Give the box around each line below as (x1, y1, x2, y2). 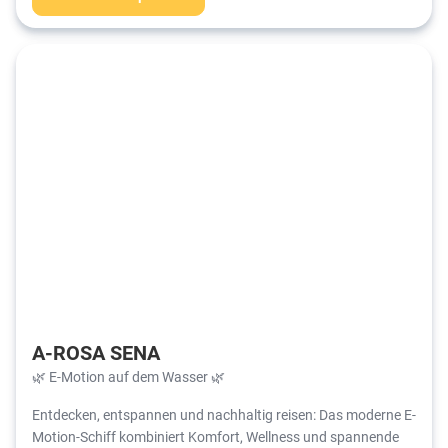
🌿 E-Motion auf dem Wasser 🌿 (32, 366, 225, 386)
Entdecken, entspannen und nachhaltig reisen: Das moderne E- (32, 404, 416, 424)
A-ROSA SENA (32, 338, 160, 365)
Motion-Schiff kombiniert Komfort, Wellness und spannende (32, 426, 399, 446)
